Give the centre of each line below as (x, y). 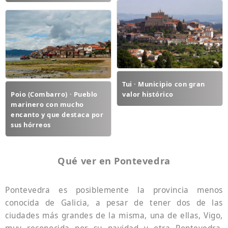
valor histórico (148, 94)
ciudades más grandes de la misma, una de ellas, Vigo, (114, 215)
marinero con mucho (47, 104)
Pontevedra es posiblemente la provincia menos (114, 190)
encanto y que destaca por (57, 114)
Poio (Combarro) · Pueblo (54, 94)
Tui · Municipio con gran (164, 84)
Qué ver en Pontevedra (114, 161)
